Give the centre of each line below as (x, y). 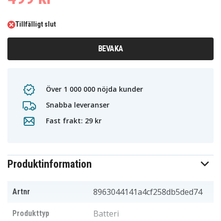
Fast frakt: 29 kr (73, 120)
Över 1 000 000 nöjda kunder (93, 89)
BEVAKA (110, 49)
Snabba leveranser (77, 105)
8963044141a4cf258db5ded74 (148, 192)
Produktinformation (50, 164)
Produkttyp (31, 214)
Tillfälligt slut (36, 24)
